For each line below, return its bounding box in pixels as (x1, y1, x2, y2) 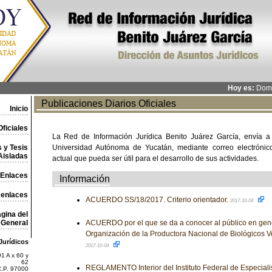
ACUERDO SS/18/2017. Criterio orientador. (85, 195, 230, 204)
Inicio (9, 104, 28, 113)
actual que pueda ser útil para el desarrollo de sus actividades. (52, 154, 259, 163)
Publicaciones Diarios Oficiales (36, 98, 176, 109)
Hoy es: (227, 84, 254, 92)
